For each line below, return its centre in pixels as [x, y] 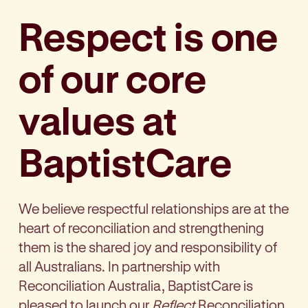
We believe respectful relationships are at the [154, 208]
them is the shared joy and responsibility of [148, 246]
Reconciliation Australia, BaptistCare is [136, 285]
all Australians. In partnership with [119, 266]
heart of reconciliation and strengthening [141, 227]
